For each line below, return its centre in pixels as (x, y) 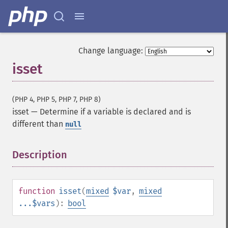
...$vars (37, 203)
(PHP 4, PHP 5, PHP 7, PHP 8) (56, 99)
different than (39, 124)
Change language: (111, 51)
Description (40, 155)
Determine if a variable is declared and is (115, 112)
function (37, 191)
